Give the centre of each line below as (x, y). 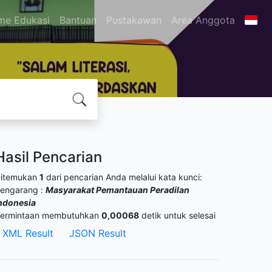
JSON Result (98, 233)
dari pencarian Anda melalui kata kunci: (123, 177)
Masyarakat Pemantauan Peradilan (117, 190)
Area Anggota (203, 20)
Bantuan (78, 20)
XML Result (28, 233)
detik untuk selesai (177, 215)
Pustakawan (134, 20)
